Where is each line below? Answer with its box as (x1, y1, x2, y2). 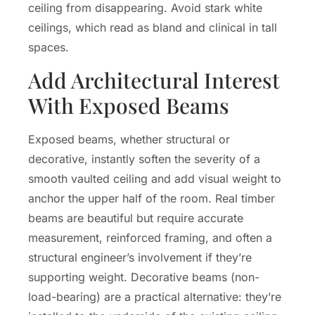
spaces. (28, 40, 69, 55)
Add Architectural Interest (28, 65, 280, 94)
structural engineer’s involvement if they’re (28, 250, 252, 264)
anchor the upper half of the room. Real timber (28, 191, 275, 205)
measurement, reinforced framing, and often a (28, 230, 272, 245)
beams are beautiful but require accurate (28, 210, 243, 225)
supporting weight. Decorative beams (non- (28, 269, 259, 284)
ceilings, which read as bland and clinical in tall (28, 20, 277, 35)
